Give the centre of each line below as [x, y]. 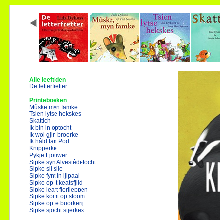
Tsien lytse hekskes [55, 114]
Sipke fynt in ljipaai [55, 176]
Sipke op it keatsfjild [56, 183]
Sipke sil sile [46, 169]
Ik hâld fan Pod [49, 141]
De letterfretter [48, 86]
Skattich [40, 121]
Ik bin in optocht [50, 128]
